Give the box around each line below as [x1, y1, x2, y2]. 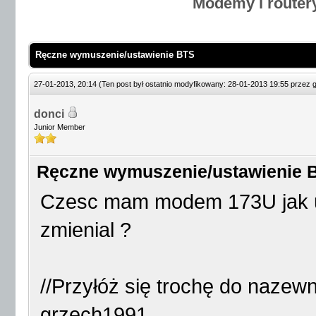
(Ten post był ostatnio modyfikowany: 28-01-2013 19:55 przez [99, 80, 312, 88]
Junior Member [34, 123, 85, 131]
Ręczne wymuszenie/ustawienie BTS [35, 49, 195, 60]
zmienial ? [40, 219, 131, 241]
